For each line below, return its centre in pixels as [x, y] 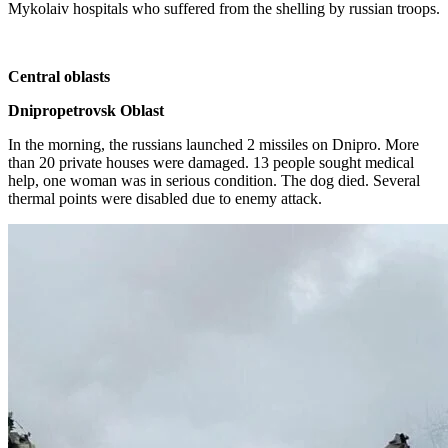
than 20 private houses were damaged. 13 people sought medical [211, 162]
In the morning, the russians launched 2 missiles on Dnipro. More [213, 144]
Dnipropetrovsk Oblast [86, 110]
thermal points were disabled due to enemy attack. [165, 198]
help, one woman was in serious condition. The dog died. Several [214, 180]
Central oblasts [59, 76]
